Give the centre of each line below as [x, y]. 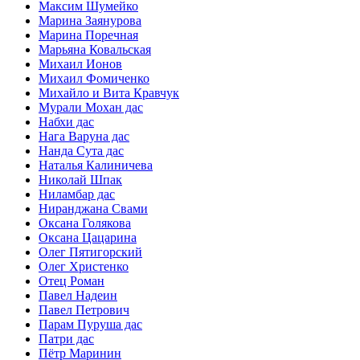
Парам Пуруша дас [90, 325]
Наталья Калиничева [96, 166]
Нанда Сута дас [81, 151]
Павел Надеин [78, 296]
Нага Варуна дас [84, 137]
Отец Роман [72, 281]
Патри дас [66, 339]
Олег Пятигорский [90, 252]
